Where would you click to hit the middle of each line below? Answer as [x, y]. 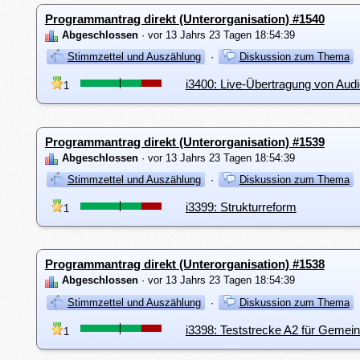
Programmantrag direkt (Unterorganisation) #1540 [184, 18]
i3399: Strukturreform [241, 207]
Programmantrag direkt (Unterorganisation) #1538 [184, 264]
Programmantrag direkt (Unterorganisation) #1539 [184, 141]
